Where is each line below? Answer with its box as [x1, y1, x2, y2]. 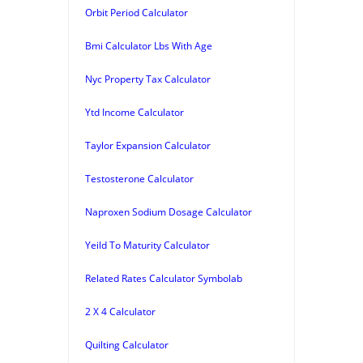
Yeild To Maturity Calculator [85, 237, 210, 252]
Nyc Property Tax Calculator [85, 71, 211, 86]
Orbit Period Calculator [85, 5, 188, 19]
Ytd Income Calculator [85, 105, 184, 119]
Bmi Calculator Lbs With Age [85, 38, 212, 53]
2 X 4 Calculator [85, 304, 156, 318]
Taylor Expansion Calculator [85, 138, 211, 152]
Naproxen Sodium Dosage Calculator [85, 204, 252, 219]
